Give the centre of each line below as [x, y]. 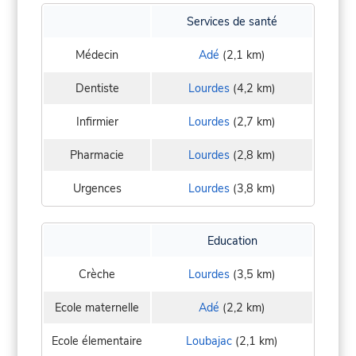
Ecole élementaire [97, 341]
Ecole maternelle [97, 308]
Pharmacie [97, 155]
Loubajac [209, 341]
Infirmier [97, 122]
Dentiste [97, 89]
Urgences [97, 189]
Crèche [97, 275]
